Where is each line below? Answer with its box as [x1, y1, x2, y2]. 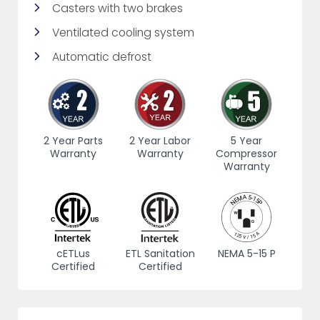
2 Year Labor [129, 134, 191, 149]
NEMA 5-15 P [217, 246, 276, 261]
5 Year [231, 134, 263, 149]
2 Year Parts [44, 134, 104, 149]
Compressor [216, 146, 278, 161]
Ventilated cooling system [52, 24, 195, 41]
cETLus [56, 246, 91, 261]
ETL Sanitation [125, 246, 195, 261]
